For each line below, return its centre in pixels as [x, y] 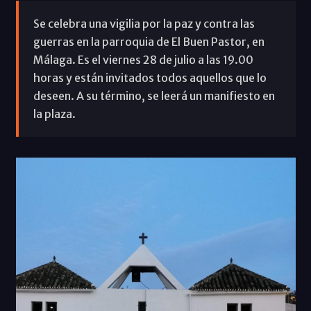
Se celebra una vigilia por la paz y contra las [144, 23]
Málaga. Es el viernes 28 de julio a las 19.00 [143, 59]
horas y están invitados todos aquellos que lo [150, 77]
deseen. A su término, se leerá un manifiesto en [154, 95]
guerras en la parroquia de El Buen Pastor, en [149, 41]
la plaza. [54, 114]
